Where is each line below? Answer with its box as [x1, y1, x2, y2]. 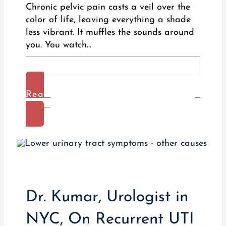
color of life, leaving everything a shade [25, 15, 191, 25]
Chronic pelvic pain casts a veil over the [25, 2, 190, 12]
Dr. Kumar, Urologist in [25, 189, 188, 205]
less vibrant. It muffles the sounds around [25, 27, 194, 37]
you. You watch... [25, 40, 91, 50]
